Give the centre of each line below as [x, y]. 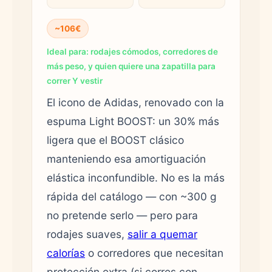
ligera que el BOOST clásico [115, 140]
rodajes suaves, [87, 234]
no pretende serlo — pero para [122, 215]
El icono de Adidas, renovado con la [135, 102]
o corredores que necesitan [154, 253]
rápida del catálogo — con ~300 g [132, 196]
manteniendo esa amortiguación [126, 158]
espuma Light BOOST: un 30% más [133, 121]
